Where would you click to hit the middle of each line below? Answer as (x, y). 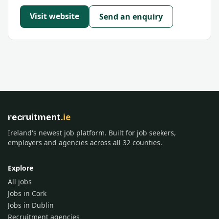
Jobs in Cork (27, 193)
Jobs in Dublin (31, 205)
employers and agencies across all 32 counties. (85, 142)
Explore (21, 168)
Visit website (55, 16)
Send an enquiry (131, 17)
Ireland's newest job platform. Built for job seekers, (92, 133)
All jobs (20, 182)
